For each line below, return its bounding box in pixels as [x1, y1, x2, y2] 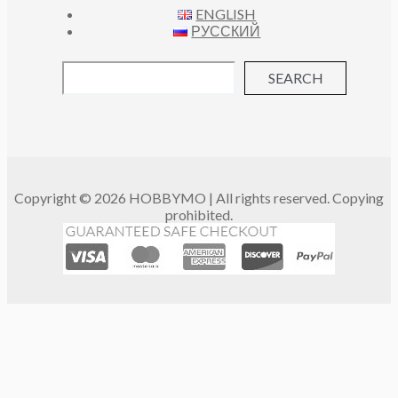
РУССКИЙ [191, 22, 261, 39]
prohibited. [165, 206, 233, 223]
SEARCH [267, 69, 323, 86]
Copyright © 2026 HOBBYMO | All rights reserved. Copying [14, 189, 384, 206]
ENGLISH [195, 5, 257, 22]
